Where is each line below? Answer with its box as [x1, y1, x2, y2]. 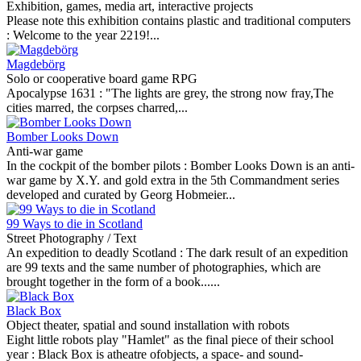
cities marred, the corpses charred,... [6, 101, 188, 114]
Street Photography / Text [6, 231, 136, 245]
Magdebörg [6, 57, 65, 71]
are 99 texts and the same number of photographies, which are [6, 260, 321, 274]
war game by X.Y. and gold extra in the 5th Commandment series [6, 173, 339, 187]
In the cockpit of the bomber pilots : [6, 159, 190, 172]
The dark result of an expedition [186, 246, 348, 259]
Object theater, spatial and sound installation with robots [6, 318, 289, 332]
